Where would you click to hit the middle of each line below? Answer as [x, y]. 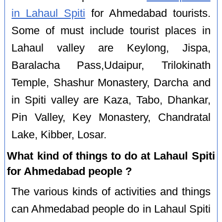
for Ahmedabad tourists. [148, 14]
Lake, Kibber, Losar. [59, 135]
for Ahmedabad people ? [70, 171]
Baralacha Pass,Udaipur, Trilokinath [111, 66]
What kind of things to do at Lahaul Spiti [111, 156]
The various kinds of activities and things [111, 192]
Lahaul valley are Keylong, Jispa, [111, 48]
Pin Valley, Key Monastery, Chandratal [111, 118]
